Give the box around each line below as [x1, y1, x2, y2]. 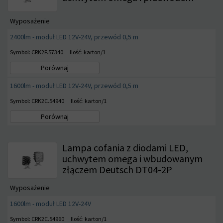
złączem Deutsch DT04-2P [62, 163, 172, 176]
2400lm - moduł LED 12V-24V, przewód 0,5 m [10, 32, 138, 41]
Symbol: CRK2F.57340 [10, 48, 63, 56]
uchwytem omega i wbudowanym [62, 152, 203, 165]
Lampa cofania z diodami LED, [62, 141, 188, 154]
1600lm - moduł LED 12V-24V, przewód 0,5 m [10, 81, 138, 90]
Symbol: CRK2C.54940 [10, 97, 64, 105]
